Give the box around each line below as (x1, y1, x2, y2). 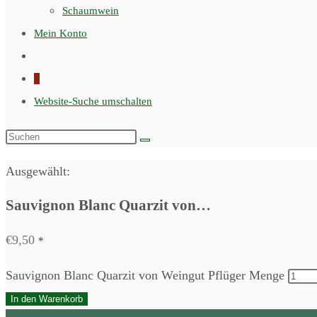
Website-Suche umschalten (34, 96, 152, 107)
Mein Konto (34, 28, 87, 39)
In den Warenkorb (11, 294, 83, 304)
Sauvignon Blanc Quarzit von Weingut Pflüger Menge (6, 268, 284, 282)
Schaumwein (62, 5, 119, 16)
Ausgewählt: (6, 164, 70, 178)
